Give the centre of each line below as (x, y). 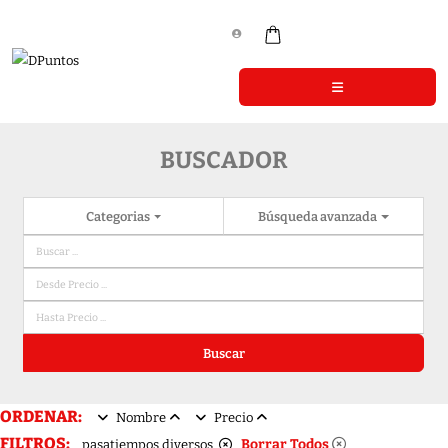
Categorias (118, 216)
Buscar (223, 353)
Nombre (141, 418)
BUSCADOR (224, 160)
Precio (233, 418)
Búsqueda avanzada (319, 216)
